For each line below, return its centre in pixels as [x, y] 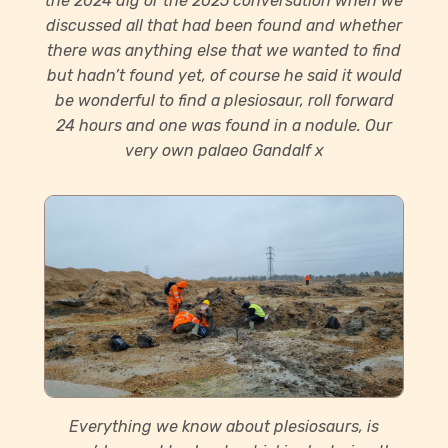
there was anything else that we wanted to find [224, 50]
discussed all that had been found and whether [224, 25]
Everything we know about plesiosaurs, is [224, 427]
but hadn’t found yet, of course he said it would [224, 75]
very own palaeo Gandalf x [224, 150]
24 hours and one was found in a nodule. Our [224, 125]
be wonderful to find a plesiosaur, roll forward [224, 100]
